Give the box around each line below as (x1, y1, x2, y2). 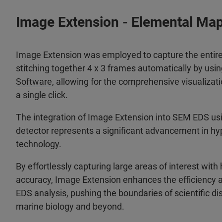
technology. (16, 139, 61, 149)
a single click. (16, 90, 68, 100)
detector (16, 125, 49, 136)
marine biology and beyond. (16, 201, 124, 212)
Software (16, 76, 52, 87)
